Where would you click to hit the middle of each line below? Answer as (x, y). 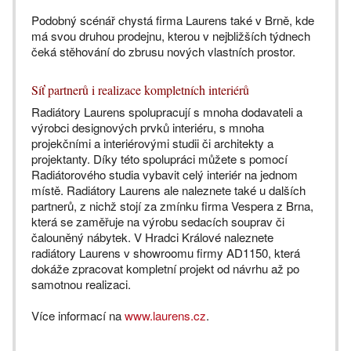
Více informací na (78, 316)
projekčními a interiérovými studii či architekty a (152, 143)
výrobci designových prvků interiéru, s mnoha (148, 128)
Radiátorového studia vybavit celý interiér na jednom (165, 175)
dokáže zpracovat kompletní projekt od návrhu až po (165, 269)
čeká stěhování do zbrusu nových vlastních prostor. (163, 52)
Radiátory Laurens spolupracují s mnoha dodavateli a (167, 112)
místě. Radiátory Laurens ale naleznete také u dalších (168, 190)
